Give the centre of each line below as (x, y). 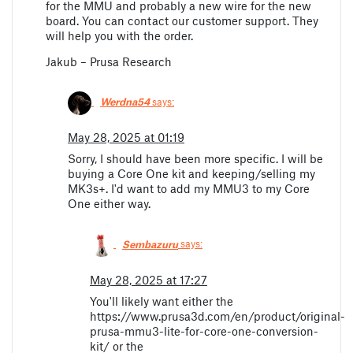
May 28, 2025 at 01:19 (126, 137)
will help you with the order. (119, 35)
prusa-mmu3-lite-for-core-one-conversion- (204, 331)
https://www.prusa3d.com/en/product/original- (217, 316)
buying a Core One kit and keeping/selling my (191, 174)
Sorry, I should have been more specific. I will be (195, 159)
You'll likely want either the (162, 301)
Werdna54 (125, 101)
